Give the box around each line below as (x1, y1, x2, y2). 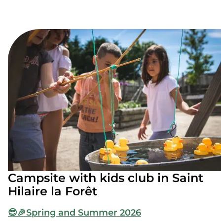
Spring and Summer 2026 (26, 207, 141, 218)
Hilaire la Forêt (8, 184, 97, 198)
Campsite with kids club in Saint (8, 170, 203, 185)
